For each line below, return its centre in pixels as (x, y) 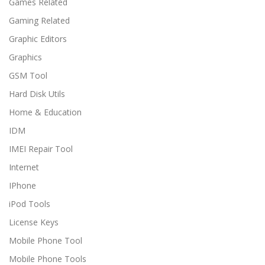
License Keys (34, 222)
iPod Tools (30, 204)
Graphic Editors (38, 39)
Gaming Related (39, 20)
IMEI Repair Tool (41, 149)
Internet (24, 167)
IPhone (22, 185)
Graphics (25, 57)
